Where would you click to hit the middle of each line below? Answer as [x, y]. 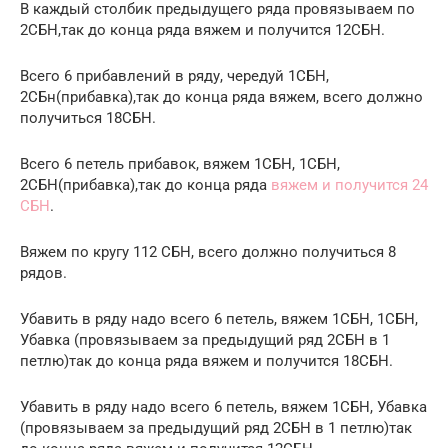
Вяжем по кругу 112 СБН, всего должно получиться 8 [208, 251]
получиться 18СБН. [88, 117]
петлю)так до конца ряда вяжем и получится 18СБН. [206, 360]
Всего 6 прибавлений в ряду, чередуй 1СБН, [174, 75]
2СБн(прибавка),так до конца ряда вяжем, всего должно [221, 96]
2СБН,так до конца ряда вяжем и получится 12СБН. [202, 29]
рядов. [43, 272]
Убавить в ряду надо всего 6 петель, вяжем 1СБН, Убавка [223, 406]
